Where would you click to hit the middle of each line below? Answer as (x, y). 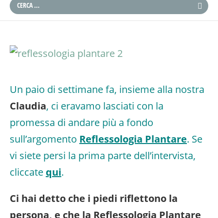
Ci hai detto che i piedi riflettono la (94, 198)
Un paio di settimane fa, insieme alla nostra (107, 89)
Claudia (28, 106)
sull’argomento (45, 139)
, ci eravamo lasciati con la (105, 106)
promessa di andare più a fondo (82, 122)
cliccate (28, 172)
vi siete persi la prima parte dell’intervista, (103, 155)
